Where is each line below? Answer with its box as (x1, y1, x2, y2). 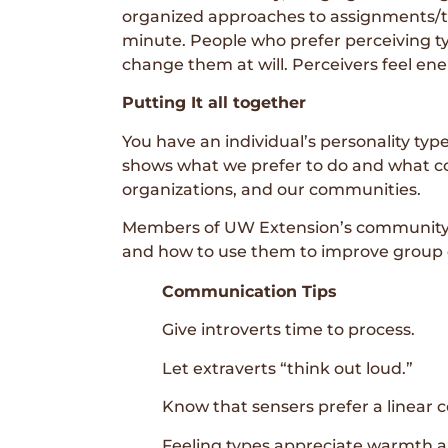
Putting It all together (122, 93, 306, 113)
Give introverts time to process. (162, 320, 415, 340)
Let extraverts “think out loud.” (162, 358, 413, 378)
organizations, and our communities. (122, 179, 421, 199)
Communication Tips (162, 282, 337, 302)
